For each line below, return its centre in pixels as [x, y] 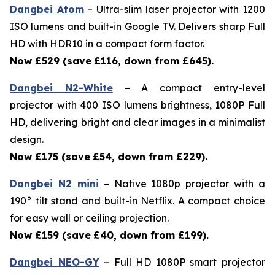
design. [27, 139]
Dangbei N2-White [61, 88]
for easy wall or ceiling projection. [89, 218]
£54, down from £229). [150, 157]
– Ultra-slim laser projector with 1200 [175, 9]
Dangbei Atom [47, 9]
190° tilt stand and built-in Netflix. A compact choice [137, 201]
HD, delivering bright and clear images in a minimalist [137, 122]
